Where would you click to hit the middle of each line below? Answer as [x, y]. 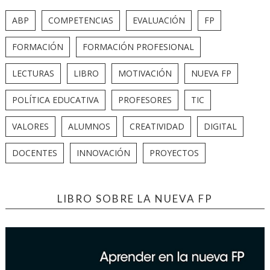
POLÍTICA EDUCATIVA [55, 99]
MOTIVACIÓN [145, 73]
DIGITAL [220, 126]
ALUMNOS [89, 126]
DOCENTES [34, 152]
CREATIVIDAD [157, 126]
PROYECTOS [174, 152]
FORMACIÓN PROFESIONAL [138, 46]
